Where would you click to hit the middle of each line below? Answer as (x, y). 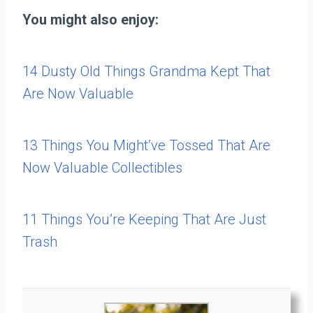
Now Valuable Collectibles (102, 168)
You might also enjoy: (90, 20)
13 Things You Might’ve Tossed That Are (146, 145)
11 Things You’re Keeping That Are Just (144, 219)
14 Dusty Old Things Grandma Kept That (146, 71)
